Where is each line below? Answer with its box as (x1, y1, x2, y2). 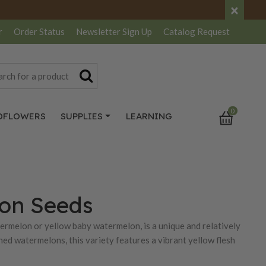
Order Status (14, 26, 65, 37)
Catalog (163, 26, 197, 37)
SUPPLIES (61, 110, 103, 122)
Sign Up (122, 26, 152, 37)
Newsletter (76, 26, 122, 37)
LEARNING (125, 110, 172, 122)
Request (197, 26, 230, 37)
